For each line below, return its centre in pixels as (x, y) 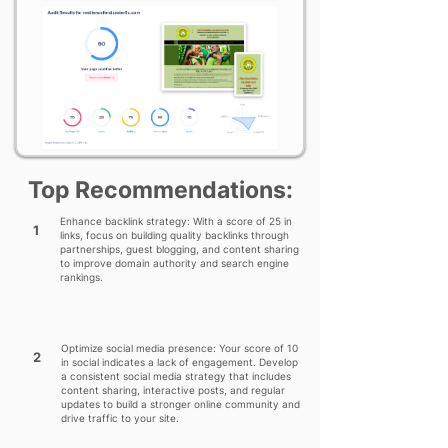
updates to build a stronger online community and (180, 404)
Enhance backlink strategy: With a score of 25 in (176, 221)
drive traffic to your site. (120, 418)
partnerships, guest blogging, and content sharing (179, 249)
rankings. (81, 277)
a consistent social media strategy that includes (176, 376)
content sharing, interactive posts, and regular (173, 390)
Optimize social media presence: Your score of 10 (179, 348)
